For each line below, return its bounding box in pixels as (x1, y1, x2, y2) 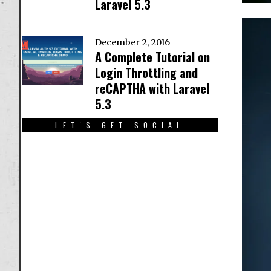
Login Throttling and (95, 64, 198, 82)
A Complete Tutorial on (95, 48, 210, 67)
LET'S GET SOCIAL (55, 120, 185, 131)
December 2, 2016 (95, 37, 170, 48)
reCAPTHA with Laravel (95, 79, 209, 98)
